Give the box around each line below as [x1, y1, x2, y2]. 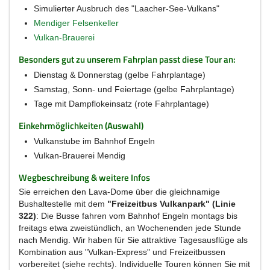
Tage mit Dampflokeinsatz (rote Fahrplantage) [34, 99, 209, 108]
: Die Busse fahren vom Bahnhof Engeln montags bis [36, 211, 237, 221]
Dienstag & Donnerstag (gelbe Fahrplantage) [34, 70, 206, 80]
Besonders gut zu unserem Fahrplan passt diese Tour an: [19, 52, 236, 66]
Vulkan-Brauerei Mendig [34, 151, 125, 160]
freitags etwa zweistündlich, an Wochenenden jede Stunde [19, 223, 241, 233]
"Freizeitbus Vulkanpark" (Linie [107, 199, 236, 209]
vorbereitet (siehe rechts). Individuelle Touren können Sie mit [19, 259, 250, 269]
